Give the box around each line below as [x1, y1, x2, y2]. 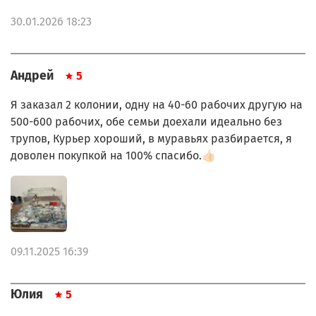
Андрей [11, 68, 54, 84]
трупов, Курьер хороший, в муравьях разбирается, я [11, 132, 292, 146]
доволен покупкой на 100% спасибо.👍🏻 [11, 149, 216, 163]
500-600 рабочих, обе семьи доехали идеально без [11, 115, 282, 129]
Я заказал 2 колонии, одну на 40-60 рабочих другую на [11, 98, 303, 112]
